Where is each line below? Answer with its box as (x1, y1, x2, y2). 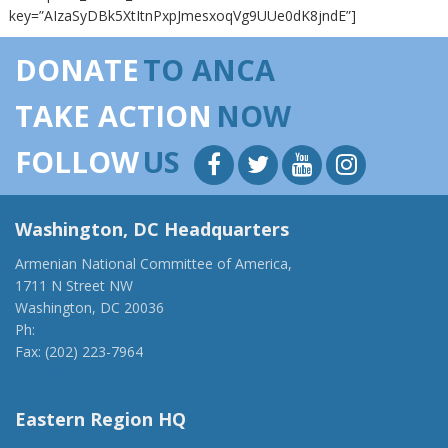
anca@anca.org (15, 364, 115, 383)
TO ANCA (143, 50, 275, 89)
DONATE (15, 50, 139, 89)
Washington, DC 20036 (15, 298, 164, 317)
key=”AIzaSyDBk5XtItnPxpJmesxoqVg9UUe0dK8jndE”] (9, 6, 356, 25)
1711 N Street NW (15, 276, 133, 295)
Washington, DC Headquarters (15, 217, 289, 241)
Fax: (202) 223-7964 (15, 342, 143, 361)
